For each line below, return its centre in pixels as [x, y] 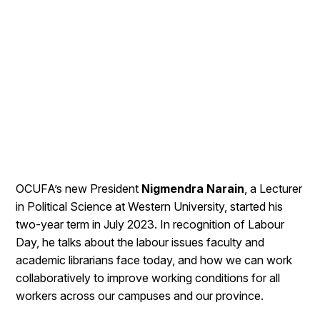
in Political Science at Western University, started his [150, 206]
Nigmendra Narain [193, 189]
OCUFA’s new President [79, 189]
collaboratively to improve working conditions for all [148, 278]
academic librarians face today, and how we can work [154, 260]
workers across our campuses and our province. [140, 296]
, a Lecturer [274, 189]
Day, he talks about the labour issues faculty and [140, 242]
